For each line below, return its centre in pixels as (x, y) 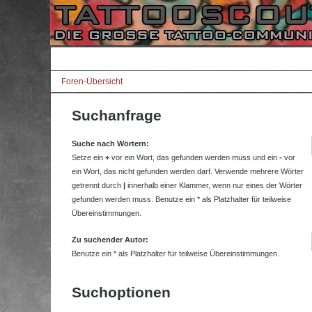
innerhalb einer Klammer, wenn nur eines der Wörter (214, 185)
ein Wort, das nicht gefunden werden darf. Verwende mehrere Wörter (188, 171)
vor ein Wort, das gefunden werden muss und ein (194, 157)
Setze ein (88, 157)
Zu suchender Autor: (110, 240)
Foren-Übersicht (92, 81)
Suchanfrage (117, 115)
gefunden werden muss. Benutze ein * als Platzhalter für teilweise (181, 199)
